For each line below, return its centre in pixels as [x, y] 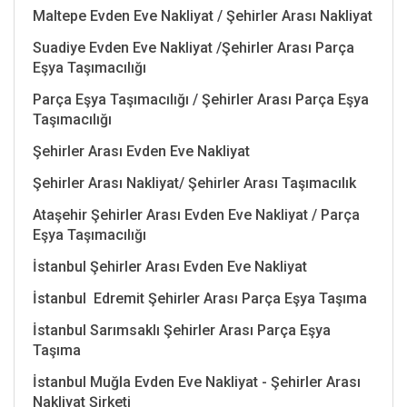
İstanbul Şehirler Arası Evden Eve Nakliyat [170, 266]
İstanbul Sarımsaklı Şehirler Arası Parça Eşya [182, 330]
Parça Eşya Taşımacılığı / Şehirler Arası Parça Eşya [201, 99]
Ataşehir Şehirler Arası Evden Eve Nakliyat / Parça [196, 214]
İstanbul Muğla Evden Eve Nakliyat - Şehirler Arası [197, 382]
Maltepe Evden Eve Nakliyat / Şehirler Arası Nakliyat [203, 15]
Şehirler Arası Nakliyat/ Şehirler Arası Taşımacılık [194, 183]
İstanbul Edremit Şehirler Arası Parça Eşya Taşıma [200, 298]
